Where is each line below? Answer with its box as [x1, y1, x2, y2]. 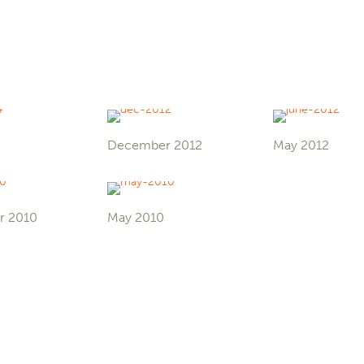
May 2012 [273, 137, 330, 154]
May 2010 [107, 210, 165, 226]
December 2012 [107, 137, 203, 154]
